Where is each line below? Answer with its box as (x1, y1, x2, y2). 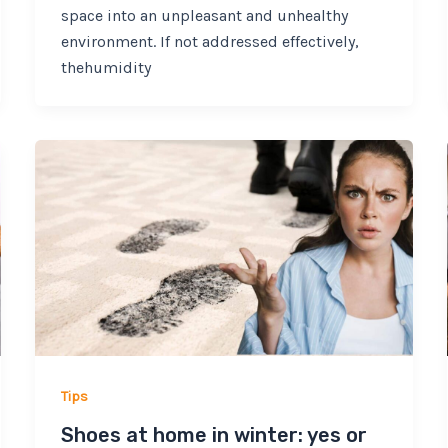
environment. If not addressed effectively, (60, 31, 359, 51)
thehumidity (60, 57, 151, 77)
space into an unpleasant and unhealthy (60, 5, 348, 25)
